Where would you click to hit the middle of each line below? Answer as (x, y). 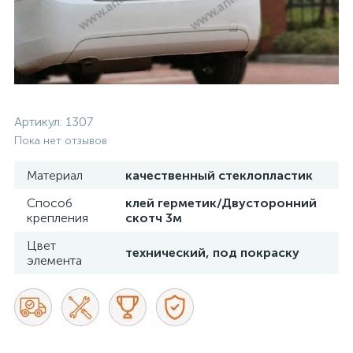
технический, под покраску (212, 253)
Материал (55, 175)
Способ (50, 203)
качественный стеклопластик (219, 175)
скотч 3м (154, 218)
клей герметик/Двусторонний (221, 203)
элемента (54, 260)
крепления (58, 218)
